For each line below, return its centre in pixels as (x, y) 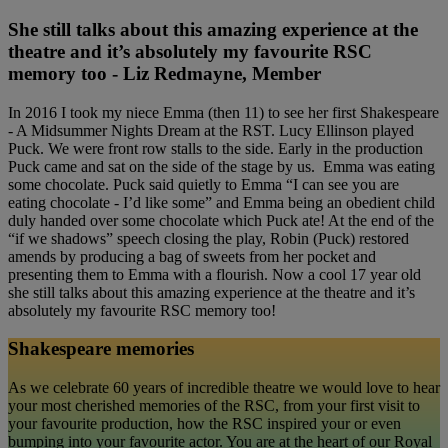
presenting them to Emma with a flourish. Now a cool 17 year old (214, 274)
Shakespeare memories (101, 349)
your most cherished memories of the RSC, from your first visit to (214, 405)
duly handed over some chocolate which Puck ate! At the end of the (221, 220)
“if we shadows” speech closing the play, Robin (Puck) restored (208, 238)
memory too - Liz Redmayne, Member (164, 73)
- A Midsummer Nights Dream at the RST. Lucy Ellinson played (211, 130)
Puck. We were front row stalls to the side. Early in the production (215, 148)
